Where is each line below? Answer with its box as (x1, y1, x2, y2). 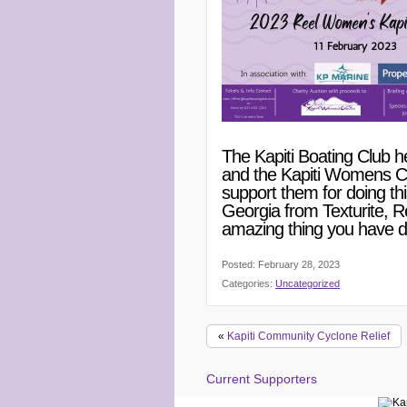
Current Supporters (206, 372, 317, 386)
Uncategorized (275, 278, 340, 289)
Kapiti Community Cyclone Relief (227, 330, 390, 342)
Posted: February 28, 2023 (222, 259, 340, 270)
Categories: (222, 278, 275, 289)
